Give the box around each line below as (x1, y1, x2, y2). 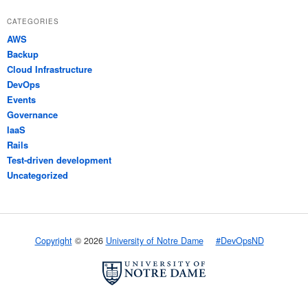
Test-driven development (7, 153, 111, 166)
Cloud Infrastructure (7, 62, 92, 76)
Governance (7, 107, 58, 121)
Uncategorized (7, 168, 68, 181)
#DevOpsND (215, 234, 264, 247)
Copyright (34, 234, 72, 247)
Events (7, 92, 36, 106)
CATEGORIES (7, 16, 59, 26)
